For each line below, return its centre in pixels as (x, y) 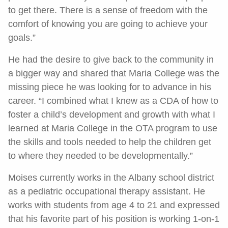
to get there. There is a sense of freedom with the (108, 10)
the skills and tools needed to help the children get (110, 142)
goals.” (22, 38)
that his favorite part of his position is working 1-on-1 (114, 219)
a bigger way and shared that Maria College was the (114, 73)
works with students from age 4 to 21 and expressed (114, 205)
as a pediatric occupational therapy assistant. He (107, 191)
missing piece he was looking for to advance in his (110, 87)
